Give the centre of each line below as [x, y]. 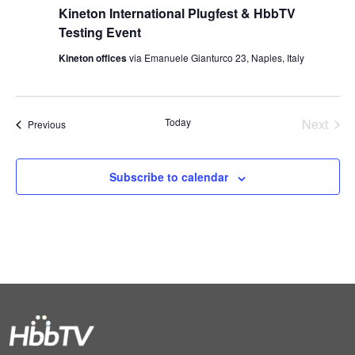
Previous [46, 124]
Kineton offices [94, 58]
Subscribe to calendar [169, 177]
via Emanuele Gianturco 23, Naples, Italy [216, 58]
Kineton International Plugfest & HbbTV [177, 13]
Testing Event [99, 32]
